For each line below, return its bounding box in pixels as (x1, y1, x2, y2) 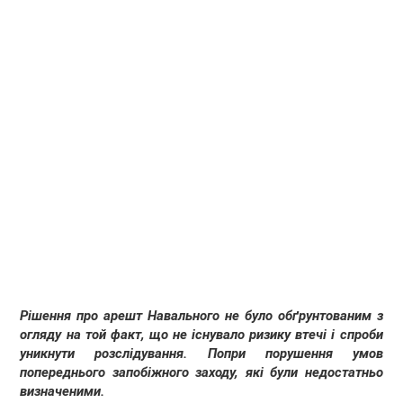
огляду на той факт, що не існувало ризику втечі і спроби (20, 327, 383, 344)
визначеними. (20, 383, 105, 400)
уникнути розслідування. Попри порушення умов (20, 345, 383, 363)
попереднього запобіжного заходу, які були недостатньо (20, 364, 383, 381)
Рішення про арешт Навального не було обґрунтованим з (20, 308, 383, 325)
